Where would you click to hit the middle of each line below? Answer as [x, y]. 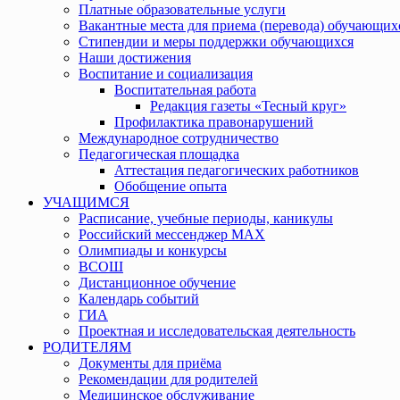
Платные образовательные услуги [182, 9]
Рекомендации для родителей [168, 379]
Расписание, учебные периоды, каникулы [206, 218]
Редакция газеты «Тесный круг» [248, 106]
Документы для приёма [150, 363]
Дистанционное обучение [157, 283]
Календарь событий [139, 299]
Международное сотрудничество [179, 138]
